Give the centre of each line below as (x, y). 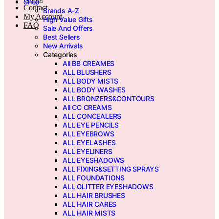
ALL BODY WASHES (94, 90)
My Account (43, 17)
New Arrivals (63, 46)
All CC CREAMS (87, 108)
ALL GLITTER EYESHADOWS (108, 187)
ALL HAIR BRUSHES (94, 196)
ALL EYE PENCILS (91, 125)
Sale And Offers (68, 28)
